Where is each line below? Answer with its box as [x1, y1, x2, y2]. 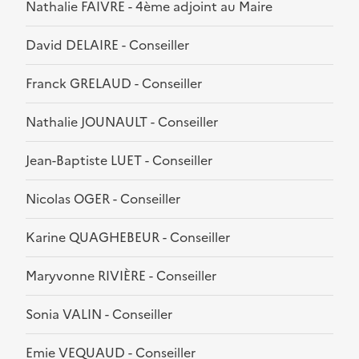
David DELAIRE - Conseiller [26, 35, 189, 55]
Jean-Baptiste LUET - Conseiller [26, 151, 212, 171]
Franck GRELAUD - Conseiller [26, 74, 202, 94]
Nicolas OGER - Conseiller [26, 189, 180, 209]
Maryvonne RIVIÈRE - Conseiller [26, 266, 216, 286]
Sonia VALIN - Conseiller [26, 305, 172, 325]
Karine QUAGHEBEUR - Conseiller [26, 228, 230, 248]
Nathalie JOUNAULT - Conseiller [26, 112, 218, 132]
